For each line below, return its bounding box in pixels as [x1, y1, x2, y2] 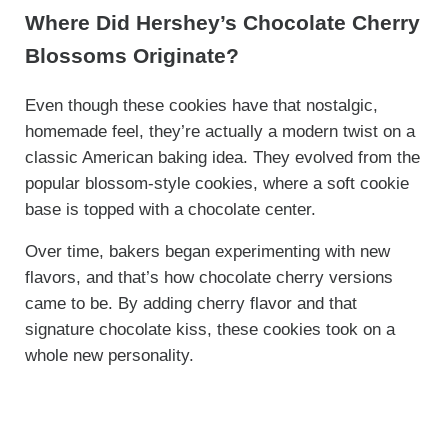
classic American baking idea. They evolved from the [24, 147, 420, 167]
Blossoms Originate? [24, 43, 239, 67]
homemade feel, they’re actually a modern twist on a [24, 121, 415, 141]
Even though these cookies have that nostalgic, [24, 95, 378, 115]
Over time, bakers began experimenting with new [24, 241, 390, 261]
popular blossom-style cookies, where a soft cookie [24, 173, 409, 193]
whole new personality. [24, 345, 194, 365]
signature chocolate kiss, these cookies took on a [24, 319, 395, 339]
